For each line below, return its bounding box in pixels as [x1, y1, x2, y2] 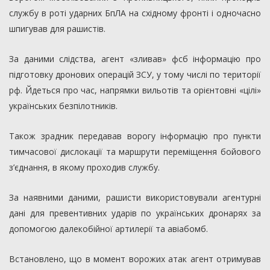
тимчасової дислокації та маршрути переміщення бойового [9, 146, 261, 158]
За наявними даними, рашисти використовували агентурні [9, 192, 261, 204]
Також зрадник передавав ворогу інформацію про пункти [9, 130, 261, 142]
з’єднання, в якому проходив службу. [9, 162, 160, 174]
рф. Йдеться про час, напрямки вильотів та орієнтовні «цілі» [9, 84, 261, 96]
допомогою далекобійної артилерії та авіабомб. [9, 223, 208, 235]
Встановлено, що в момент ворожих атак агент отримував [9, 253, 261, 265]
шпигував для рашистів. [9, 23, 105, 35]
